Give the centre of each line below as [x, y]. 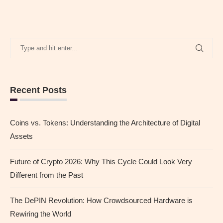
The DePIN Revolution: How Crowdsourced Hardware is [101, 200]
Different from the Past [47, 175]
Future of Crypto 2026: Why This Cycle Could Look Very [101, 161]
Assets [21, 136]
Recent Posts [38, 90]
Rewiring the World [41, 214]
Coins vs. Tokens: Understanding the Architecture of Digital [105, 122]
